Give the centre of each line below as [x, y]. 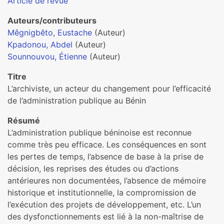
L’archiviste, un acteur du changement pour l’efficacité [109, 88]
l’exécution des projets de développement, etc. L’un [104, 204]
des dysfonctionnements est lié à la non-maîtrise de [105, 216]
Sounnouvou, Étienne [47, 56]
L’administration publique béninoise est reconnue [99, 132]
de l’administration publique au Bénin [77, 100]
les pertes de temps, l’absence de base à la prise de [105, 156]
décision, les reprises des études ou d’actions [93, 168]
